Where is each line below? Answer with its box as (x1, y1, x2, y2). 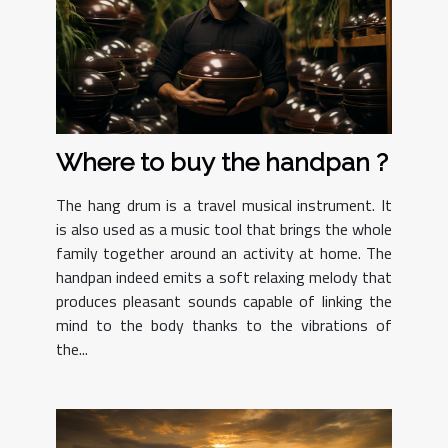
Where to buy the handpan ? (56, 146, 388, 177)
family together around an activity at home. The (56, 240, 392, 265)
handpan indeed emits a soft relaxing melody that (56, 264, 392, 289)
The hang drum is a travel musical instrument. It (56, 192, 392, 217)
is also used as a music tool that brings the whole (56, 216, 392, 241)
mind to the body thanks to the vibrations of (56, 312, 392, 337)
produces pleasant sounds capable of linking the (56, 288, 392, 313)
